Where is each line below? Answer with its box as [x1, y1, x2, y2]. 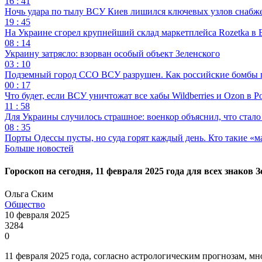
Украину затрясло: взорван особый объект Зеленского [5, 48, 220, 58]
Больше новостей [5, 143, 74, 153]
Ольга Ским [5, 189, 53, 199]
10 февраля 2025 [5, 210, 70, 220]
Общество [5, 199, 45, 210]
